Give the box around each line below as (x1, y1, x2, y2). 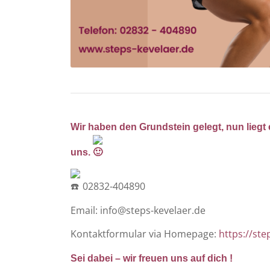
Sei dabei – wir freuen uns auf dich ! (71, 253, 233, 263)
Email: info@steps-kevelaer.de (71, 203, 206, 217)
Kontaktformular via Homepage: (71, 227, 219, 241)
